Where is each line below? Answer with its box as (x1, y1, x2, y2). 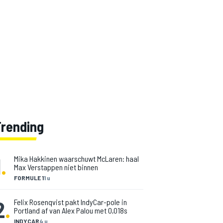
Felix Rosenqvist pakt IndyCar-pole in (14, 197, 127, 207)
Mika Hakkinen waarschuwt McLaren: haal (14, 154, 139, 163)
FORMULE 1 (14, 174, 44, 181)
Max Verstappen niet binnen (14, 162, 98, 172)
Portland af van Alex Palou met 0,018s (14, 206, 127, 215)
